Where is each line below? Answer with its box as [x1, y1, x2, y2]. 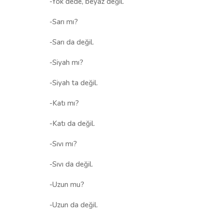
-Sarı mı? [49, 16, 78, 27]
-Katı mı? [49, 98, 79, 108]
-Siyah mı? [49, 57, 83, 67]
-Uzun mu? [49, 179, 84, 189]
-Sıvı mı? [49, 139, 77, 149]
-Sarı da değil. [49, 37, 94, 47]
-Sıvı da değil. [49, 159, 93, 169]
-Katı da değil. [49, 118, 95, 128]
